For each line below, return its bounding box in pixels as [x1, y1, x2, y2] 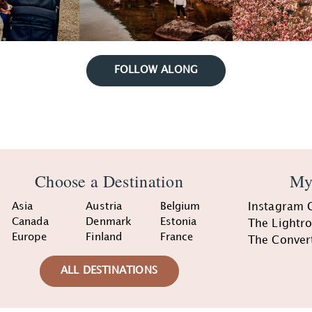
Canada [12, 217, 49, 228]
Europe [12, 233, 47, 243]
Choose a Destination [35, 170, 183, 193]
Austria [86, 202, 123, 212]
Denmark [86, 217, 132, 228]
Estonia [159, 217, 197, 228]
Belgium [159, 202, 201, 212]
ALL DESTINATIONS [60, 266, 158, 276]
